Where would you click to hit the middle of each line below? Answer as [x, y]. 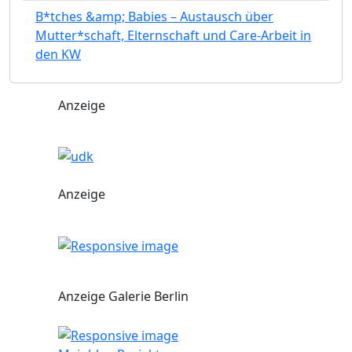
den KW [58, 54]
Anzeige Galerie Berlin [123, 297]
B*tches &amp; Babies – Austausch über [154, 16]
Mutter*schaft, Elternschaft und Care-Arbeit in [173, 35]
